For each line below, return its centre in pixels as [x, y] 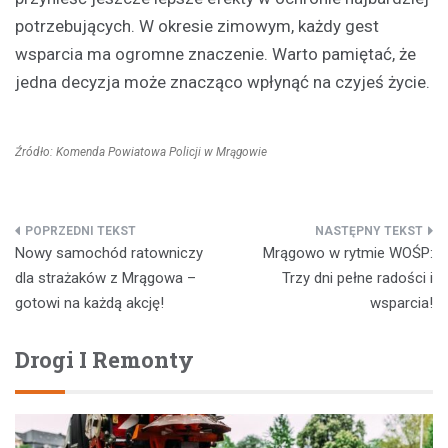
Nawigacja [78, 239]
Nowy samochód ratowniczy [109, 253]
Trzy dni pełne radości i [357, 278]
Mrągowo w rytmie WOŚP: [348, 253]
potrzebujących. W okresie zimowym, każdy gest [197, 26]
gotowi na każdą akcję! [89, 303]
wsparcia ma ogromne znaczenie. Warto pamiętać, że [215, 54]
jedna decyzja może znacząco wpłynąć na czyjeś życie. [222, 82]
